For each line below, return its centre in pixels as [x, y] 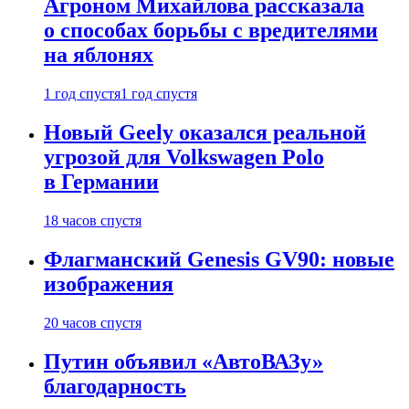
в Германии [101, 182]
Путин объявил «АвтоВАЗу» [184, 361]
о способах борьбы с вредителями [211, 31]
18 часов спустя [93, 220]
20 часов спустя [93, 322]
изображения [109, 283]
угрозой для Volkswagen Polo [184, 157]
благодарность [115, 386]
